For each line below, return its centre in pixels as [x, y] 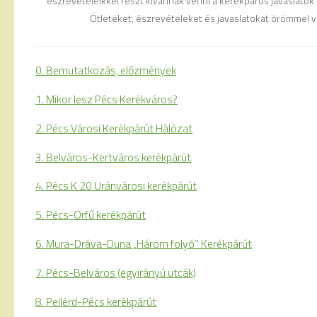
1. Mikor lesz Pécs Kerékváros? [106, 99]
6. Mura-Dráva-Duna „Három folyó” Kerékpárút [144, 244]
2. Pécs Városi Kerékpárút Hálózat [114, 128]
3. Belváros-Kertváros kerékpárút [113, 157]
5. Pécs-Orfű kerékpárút [91, 215]
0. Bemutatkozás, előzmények [106, 70]
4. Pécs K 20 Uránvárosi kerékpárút [116, 186]
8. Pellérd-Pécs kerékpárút [96, 301]
